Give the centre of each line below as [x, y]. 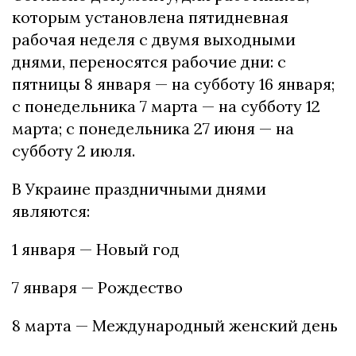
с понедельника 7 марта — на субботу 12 [166, 106]
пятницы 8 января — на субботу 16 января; [173, 83]
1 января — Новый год [96, 249]
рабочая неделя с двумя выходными [154, 39]
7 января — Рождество [97, 287]
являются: [51, 211]
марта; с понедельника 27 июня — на [153, 128]
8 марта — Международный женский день [175, 325]
